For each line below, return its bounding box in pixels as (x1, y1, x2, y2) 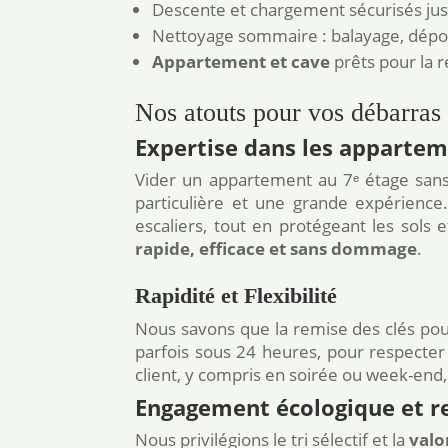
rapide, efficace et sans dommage (135, 237, 418, 261)
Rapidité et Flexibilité (135, 283, 338, 309)
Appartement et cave (152, 50, 331, 74)
